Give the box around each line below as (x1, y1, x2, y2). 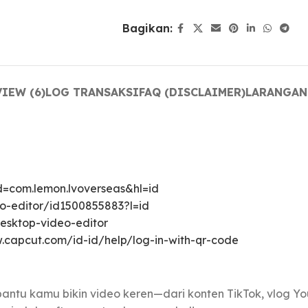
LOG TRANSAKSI (45, 85, 139, 100)
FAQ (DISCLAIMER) (139, 85, 245, 100)
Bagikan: (122, 21, 173, 36)
